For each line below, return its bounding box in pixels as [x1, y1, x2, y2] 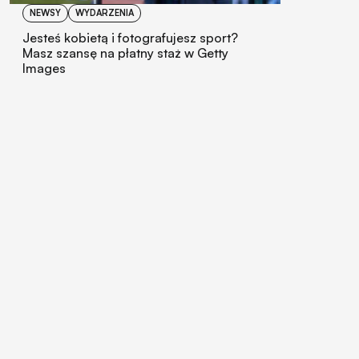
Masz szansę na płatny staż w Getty [22, 45, 228, 62]
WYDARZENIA [75, 7, 134, 19]
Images [22, 60, 66, 77]
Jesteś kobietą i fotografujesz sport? [22, 30, 238, 46]
